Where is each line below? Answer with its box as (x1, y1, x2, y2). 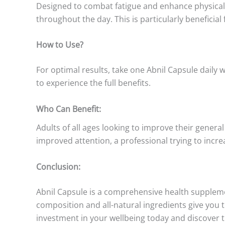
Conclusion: (36, 161, 80, 172)
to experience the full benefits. (36, 77, 151, 89)
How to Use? (36, 39, 83, 51)
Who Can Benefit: (36, 103, 101, 115)
